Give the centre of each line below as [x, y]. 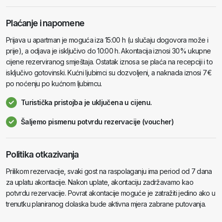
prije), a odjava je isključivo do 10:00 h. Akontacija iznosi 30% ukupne [109, 51]
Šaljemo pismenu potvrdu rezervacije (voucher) [97, 122]
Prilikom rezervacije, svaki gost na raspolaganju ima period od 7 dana [109, 171]
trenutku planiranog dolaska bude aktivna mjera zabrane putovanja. [106, 204]
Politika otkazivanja [42, 154]
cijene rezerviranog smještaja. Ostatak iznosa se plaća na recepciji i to [109, 62]
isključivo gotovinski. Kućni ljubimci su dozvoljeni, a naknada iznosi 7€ [109, 73]
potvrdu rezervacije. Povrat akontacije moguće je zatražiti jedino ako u [111, 193]
